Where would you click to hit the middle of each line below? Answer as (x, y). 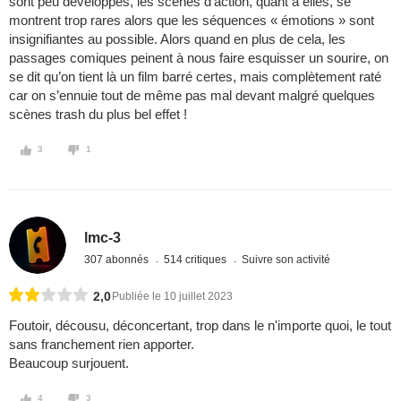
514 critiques (197, 259)
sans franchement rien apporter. (102, 345)
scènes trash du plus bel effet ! (98, 115)
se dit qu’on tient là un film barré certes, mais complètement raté (195, 77)
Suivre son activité (286, 259)
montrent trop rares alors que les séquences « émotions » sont (192, 21)
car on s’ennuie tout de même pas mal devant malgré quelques (192, 96)
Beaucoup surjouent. (69, 363)
